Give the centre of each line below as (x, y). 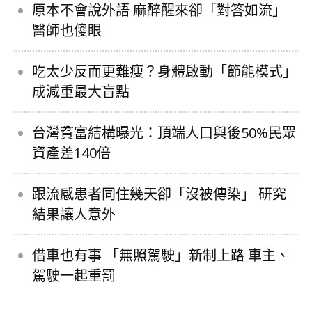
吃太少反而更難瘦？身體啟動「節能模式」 (164, 71)
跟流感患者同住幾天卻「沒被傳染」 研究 (159, 194)
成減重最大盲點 (81, 91)
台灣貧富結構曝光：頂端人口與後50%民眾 (164, 132)
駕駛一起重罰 (74, 275)
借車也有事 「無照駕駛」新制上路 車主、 (161, 255)
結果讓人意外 (74, 214)
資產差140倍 (71, 153)
